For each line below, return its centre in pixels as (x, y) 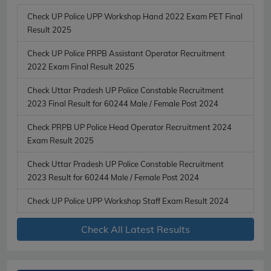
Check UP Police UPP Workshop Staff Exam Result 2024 (128, 201)
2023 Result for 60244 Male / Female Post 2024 (113, 177)
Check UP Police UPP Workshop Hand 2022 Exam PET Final (135, 16)
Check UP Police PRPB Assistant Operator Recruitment (126, 53)
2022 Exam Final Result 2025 (81, 66)
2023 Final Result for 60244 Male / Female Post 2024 (123, 103)
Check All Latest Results (135, 229)
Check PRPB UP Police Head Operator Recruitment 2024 (129, 127)
